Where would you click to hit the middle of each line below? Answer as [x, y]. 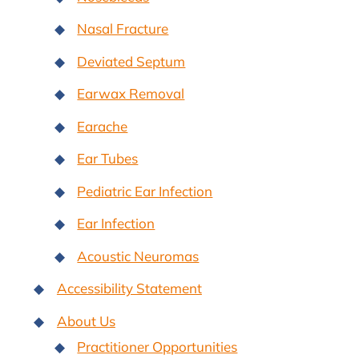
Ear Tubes [108, 159]
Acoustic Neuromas [138, 256]
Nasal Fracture [123, 29]
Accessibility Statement [129, 288]
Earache [103, 126]
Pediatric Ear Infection [145, 191]
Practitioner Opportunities [157, 346]
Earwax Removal [131, 94]
